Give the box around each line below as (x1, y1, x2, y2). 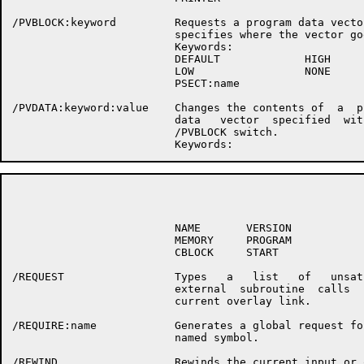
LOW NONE (12, 65, 331, 77)
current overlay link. (12, 295, 311, 307)
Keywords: (12, 41, 233, 53)
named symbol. (12, 331, 259, 344)
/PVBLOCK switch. (12, 126, 279, 138)
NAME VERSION (12, 222, 292, 234)
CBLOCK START (12, 246, 279, 258)
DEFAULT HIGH (12, 53, 331, 65)
